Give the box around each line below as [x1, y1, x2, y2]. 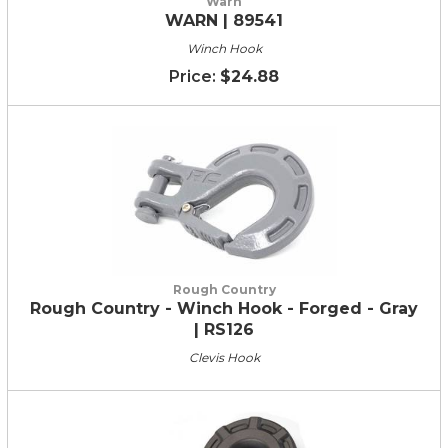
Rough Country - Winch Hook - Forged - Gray [30, 299, 418, 318]
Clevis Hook [188, 350, 260, 365]
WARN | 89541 [165, 11, 283, 30]
